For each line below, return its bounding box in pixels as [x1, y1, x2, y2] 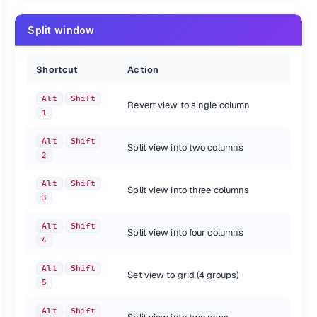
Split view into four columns [127, 226, 244, 238]
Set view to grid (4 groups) [127, 269, 240, 281]
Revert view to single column [127, 99, 250, 111]
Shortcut [36, 64, 79, 76]
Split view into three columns [127, 184, 250, 196]
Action [127, 64, 158, 76]
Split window [28, 24, 95, 36]
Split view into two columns [127, 142, 244, 154]
